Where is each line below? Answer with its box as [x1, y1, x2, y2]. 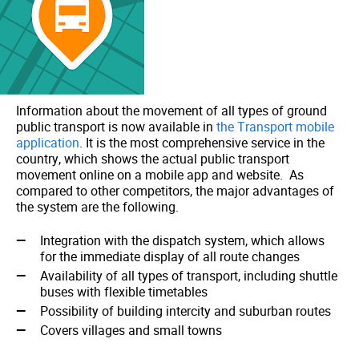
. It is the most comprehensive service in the [79, 134, 325, 151]
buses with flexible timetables [40, 283, 208, 301]
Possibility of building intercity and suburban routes [40, 302, 331, 320]
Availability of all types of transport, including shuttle [40, 267, 337, 284]
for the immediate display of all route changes [40, 248, 300, 265]
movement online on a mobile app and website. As [16, 166, 304, 184]
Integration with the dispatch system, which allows [40, 232, 325, 249]
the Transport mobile [216, 118, 334, 135]
